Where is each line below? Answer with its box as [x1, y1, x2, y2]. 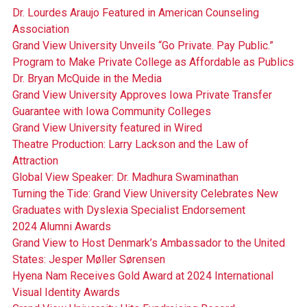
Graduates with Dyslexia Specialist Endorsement [12, 204, 245, 217]
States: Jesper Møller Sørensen [12, 253, 165, 267]
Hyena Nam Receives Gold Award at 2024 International [12, 269, 273, 283]
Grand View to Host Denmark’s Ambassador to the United [12, 236, 285, 250]
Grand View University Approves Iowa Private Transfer [12, 88, 272, 102]
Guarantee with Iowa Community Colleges [12, 105, 211, 119]
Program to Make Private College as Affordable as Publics [12, 56, 294, 69]
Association [12, 23, 69, 36]
